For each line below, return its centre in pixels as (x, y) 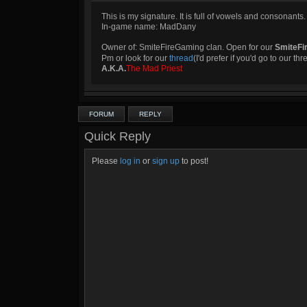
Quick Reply (118, 136)
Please (106, 161)
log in (130, 161)
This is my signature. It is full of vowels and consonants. (204, 16)
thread (181, 58)
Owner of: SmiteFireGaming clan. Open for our (188, 47)
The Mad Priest (154, 69)
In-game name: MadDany (149, 27)
